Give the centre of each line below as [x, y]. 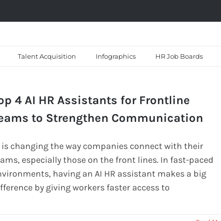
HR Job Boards [179, 56]
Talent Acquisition [47, 56]
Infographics [116, 56]
